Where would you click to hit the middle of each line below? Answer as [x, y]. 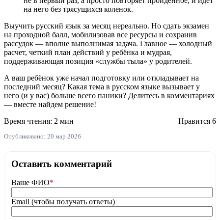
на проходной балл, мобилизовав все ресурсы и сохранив [100, 34]
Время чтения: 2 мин [39, 121]
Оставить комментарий [62, 164]
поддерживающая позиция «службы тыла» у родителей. [98, 61]
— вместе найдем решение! [50, 104]
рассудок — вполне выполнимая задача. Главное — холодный [108, 43]
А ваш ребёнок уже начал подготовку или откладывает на [101, 78]
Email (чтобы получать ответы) [63, 202]
